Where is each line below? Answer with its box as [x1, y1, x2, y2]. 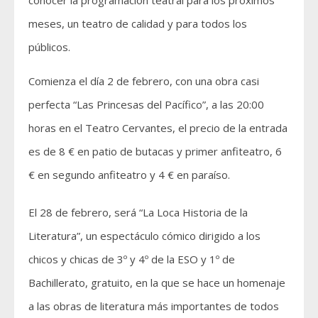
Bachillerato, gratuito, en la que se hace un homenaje [28, 275, 285, 290]
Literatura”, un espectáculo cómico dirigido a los [28, 228, 261, 243]
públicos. [28, 39, 70, 54]
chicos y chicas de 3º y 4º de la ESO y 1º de [28, 251, 235, 266]
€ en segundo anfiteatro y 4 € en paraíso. [28, 167, 230, 182]
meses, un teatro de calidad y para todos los [28, 16, 247, 31]
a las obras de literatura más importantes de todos [28, 298, 279, 313]
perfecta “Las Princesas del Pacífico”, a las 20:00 [28, 97, 264, 111]
